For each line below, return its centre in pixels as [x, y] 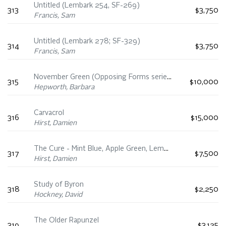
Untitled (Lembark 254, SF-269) [87, 6]
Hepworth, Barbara [64, 88]
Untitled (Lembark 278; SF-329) [87, 42]
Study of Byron [59, 185]
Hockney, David [58, 195]
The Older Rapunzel [66, 221]
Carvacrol [49, 113]
